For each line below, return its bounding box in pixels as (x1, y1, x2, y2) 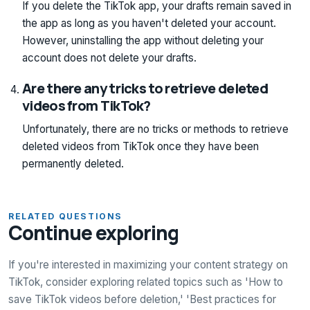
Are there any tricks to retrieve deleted (22, 79, 268, 98)
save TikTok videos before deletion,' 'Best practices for (8, 293, 276, 307)
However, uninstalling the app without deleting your (22, 34, 264, 48)
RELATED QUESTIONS (8, 211, 122, 222)
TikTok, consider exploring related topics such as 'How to (8, 275, 283, 289)
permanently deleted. (22, 157, 124, 171)
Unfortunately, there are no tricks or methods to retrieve (22, 122, 289, 136)
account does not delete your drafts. (22, 51, 197, 65)
